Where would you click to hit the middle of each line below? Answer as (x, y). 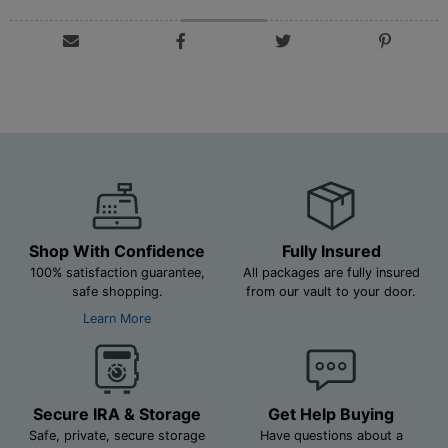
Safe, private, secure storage (117, 435)
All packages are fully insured (331, 272)
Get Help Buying (331, 413)
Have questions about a (331, 435)
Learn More (117, 318)
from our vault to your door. (331, 291)
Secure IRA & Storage (117, 413)
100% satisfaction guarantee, (117, 272)
